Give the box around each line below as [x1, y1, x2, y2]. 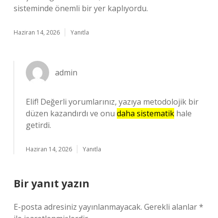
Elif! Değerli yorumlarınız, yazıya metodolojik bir [26, 96, 199, 107]
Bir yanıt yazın [14, 177, 90, 190]
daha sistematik [117, 108, 174, 119]
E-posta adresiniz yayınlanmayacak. [14, 201, 142, 212]
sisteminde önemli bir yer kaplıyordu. [14, 3, 148, 14]
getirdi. [26, 120, 51, 130]
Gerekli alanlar [144, 201, 199, 212]
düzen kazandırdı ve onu [26, 108, 117, 119]
